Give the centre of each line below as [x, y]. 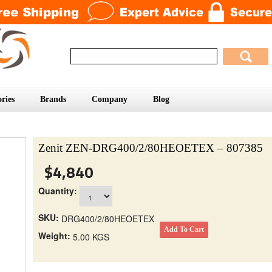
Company [110, 99]
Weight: [54, 235]
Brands [53, 99]
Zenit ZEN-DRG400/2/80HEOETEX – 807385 [151, 148]
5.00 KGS [91, 236]
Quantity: [58, 190]
